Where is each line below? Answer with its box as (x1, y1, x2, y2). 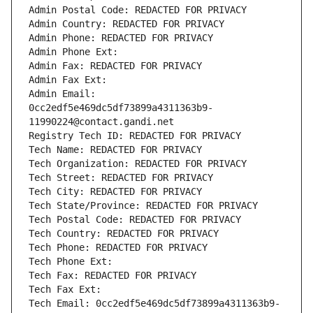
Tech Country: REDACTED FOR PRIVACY (29, 228, 219, 240)
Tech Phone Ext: (29, 256, 112, 268)
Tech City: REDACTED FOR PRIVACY (29, 186, 202, 198)
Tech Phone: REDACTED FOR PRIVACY (29, 242, 208, 254)
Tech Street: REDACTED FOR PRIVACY (29, 172, 213, 184)
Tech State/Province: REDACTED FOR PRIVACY (29, 200, 258, 212)
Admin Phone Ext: (29, 46, 118, 58)
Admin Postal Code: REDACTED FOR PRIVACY (29, 4, 247, 16)
